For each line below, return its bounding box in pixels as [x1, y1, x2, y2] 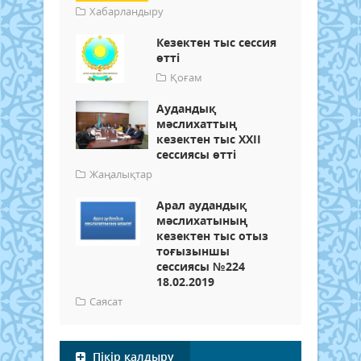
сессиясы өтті [156, 146, 236, 162]
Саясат [89, 293, 122, 309]
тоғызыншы [156, 243, 230, 259]
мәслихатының [156, 212, 247, 228]
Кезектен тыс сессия [156, 34, 276, 50]
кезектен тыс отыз [156, 227, 268, 243]
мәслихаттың [156, 115, 237, 131]
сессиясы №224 [156, 258, 245, 274]
